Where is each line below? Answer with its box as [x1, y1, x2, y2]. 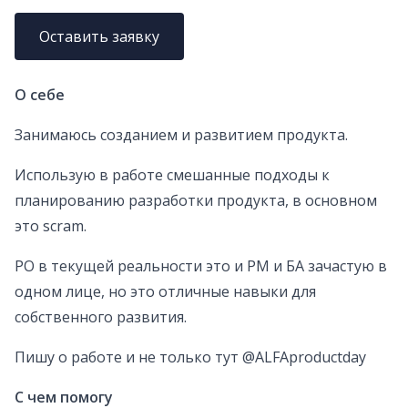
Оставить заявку [39, 26, 160, 47]
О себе [15, 85, 65, 106]
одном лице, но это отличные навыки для [15, 281, 316, 302]
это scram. [15, 216, 87, 237]
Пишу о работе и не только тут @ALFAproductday [15, 347, 366, 368]
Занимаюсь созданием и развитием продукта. [15, 125, 348, 146]
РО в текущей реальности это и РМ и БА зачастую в [15, 256, 387, 277]
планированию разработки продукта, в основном [15, 190, 377, 211]
